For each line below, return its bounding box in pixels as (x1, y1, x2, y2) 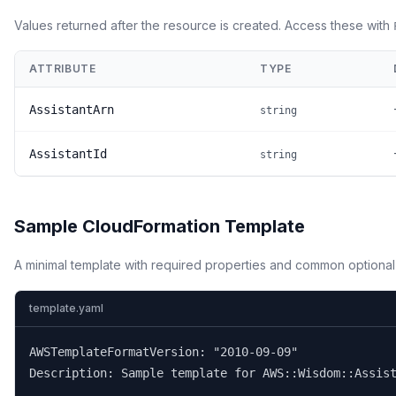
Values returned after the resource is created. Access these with (14, 18, 393, 33)
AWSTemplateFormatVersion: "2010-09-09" (29, 345, 298, 359)
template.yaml (29, 301, 103, 315)
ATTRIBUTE (29, 62, 96, 75)
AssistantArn (29, 103, 114, 117)
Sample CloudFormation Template (14, 216, 305, 237)
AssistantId (29, 147, 107, 161)
